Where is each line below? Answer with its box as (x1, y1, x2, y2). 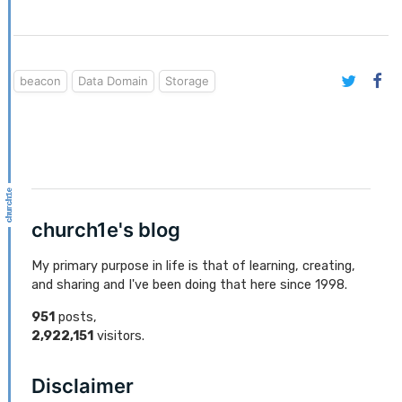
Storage (165, 73, 209, 88)
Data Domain (78, 73, 148, 88)
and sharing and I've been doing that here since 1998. (31, 277, 347, 293)
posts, (55, 309, 97, 325)
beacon (20, 73, 61, 88)
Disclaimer (31, 373, 134, 398)
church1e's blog (31, 218, 180, 242)
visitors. (93, 328, 144, 344)
